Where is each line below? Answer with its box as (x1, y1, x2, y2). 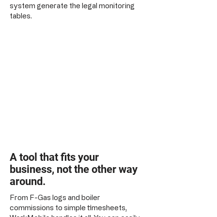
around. (10, 175, 46, 187)
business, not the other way (10, 163, 138, 175)
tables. (10, 11, 32, 20)
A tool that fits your (10, 151, 99, 163)
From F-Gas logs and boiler (10, 193, 100, 201)
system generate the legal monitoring (10, 1, 135, 10)
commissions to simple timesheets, (10, 203, 127, 212)
